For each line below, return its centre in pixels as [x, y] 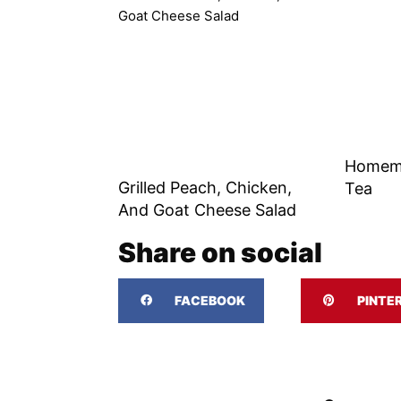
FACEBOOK [210, 300]
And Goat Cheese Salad [207, 209]
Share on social [220, 252]
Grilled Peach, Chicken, [205, 187]
